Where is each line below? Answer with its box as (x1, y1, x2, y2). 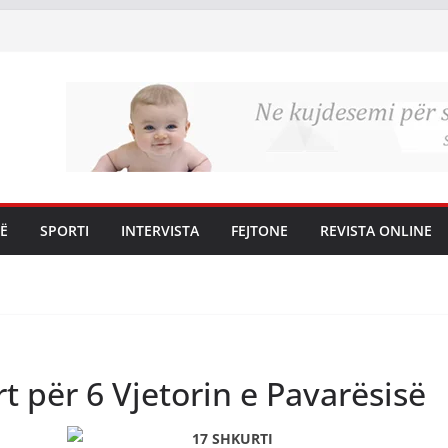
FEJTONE (231, 221, 288, 240)
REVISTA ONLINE (320, 221, 432, 240)
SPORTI (40, 221, 89, 240)
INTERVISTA (121, 221, 199, 240)
